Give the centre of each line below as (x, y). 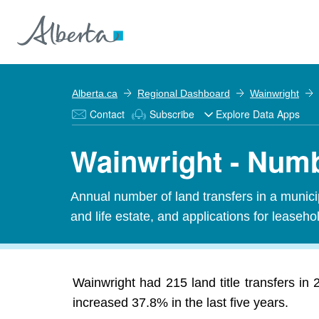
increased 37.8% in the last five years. (181, 303)
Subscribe (172, 114)
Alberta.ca (95, 93)
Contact (107, 114)
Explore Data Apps (258, 114)
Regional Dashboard (184, 93)
